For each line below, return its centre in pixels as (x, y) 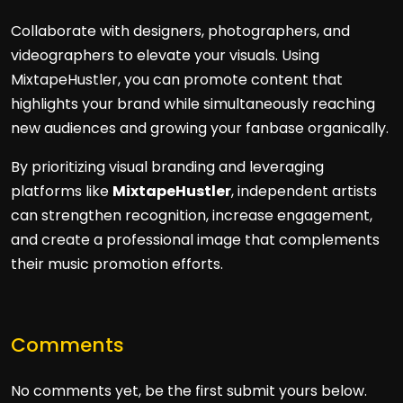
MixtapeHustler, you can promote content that (177, 80)
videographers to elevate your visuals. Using (165, 55)
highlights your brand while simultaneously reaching (193, 104)
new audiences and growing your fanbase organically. (200, 128)
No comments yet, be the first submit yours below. (189, 391)
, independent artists (304, 191)
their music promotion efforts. (117, 264)
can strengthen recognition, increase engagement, (192, 215)
